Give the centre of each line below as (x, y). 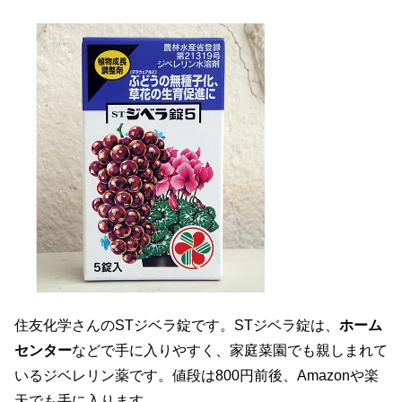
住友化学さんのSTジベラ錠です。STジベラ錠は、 (177, 325)
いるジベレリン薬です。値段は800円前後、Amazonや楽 (197, 375)
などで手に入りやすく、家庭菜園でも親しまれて (230, 350)
